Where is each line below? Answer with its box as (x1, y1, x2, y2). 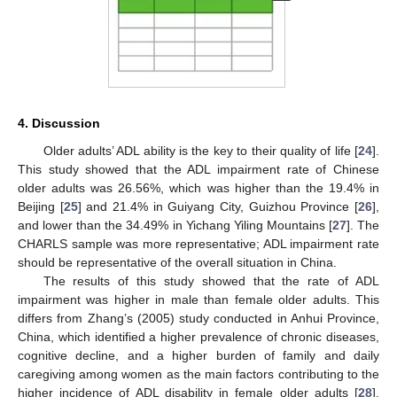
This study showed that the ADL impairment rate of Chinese (18, 161, 379, 176)
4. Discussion (18, 115, 100, 130)
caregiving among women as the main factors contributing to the (18, 366, 379, 381)
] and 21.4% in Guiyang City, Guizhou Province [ (77, 198, 359, 214)
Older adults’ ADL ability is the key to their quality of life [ (43, 143, 358, 158)
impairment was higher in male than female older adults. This (18, 292, 379, 307)
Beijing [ (18, 198, 64, 214)
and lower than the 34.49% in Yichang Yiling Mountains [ (18, 217, 332, 232)
